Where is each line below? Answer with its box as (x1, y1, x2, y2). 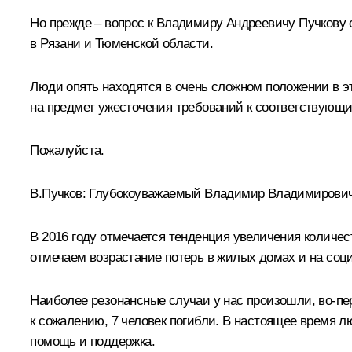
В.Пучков (30, 185, 82, 201)
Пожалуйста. (30, 142, 104, 158)
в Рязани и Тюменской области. (30, 35, 213, 51)
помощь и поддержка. (30, 333, 155, 349)
